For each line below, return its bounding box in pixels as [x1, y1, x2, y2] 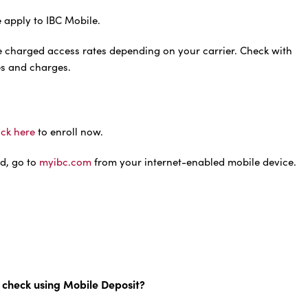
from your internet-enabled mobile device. [91, 155, 296, 169]
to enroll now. [35, 124, 103, 139]
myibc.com [39, 155, 91, 169]
